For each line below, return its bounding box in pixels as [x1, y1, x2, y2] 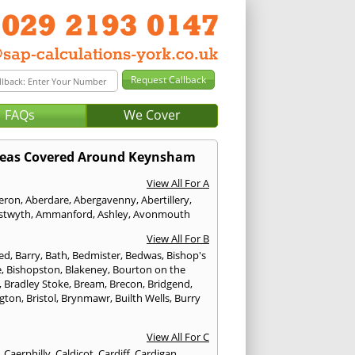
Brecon [109, 277, 143, 292]
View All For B [146, 231, 209, 246]
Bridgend [147, 277, 191, 292]
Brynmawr [61, 291, 111, 306]
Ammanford [36, 207, 94, 222]
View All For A [146, 176, 209, 191]
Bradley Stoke [4, 277, 70, 292]
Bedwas [125, 248, 162, 263]
